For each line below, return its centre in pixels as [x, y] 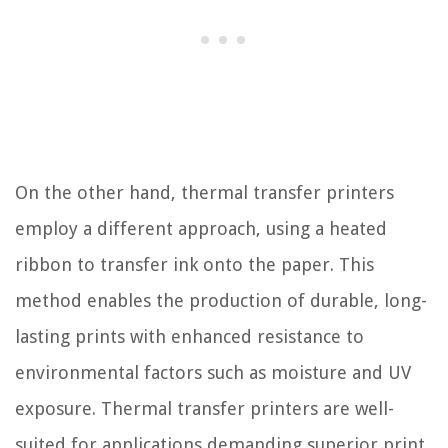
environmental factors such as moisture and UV [213, 372]
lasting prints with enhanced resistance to [189, 336]
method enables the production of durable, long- [221, 300]
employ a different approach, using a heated [201, 228]
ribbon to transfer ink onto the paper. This [194, 264]
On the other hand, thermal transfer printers [204, 192]
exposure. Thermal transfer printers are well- [204, 408]
